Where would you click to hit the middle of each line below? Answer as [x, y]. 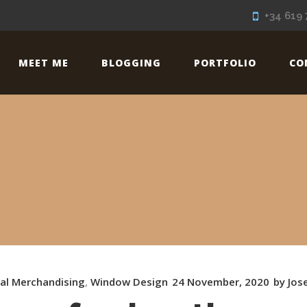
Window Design [129, 282]
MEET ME [43, 62]
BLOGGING [131, 62]
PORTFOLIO [225, 62]
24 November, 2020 [221, 282]
